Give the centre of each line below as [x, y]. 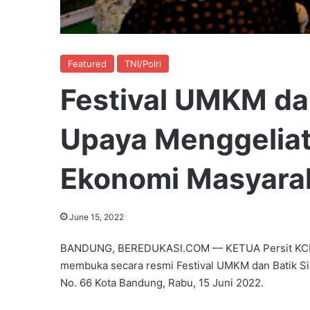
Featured [87, 63]
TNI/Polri [143, 63]
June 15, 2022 [97, 217]
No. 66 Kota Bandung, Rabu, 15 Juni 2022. [162, 282]
